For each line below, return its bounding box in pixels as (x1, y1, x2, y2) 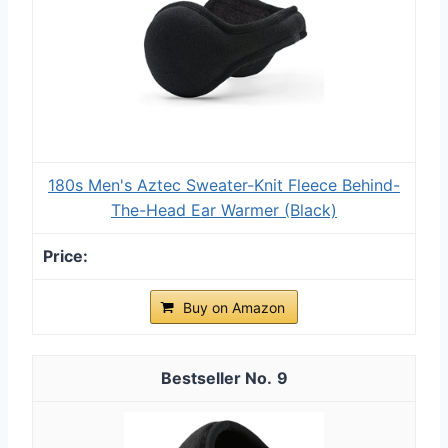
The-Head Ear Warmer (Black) (111, 199, 337, 220)
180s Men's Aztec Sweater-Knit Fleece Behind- (48, 174, 400, 195)
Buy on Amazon (183, 298, 285, 316)
